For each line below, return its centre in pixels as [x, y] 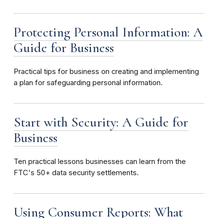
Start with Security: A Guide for [101, 122]
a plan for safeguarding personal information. [88, 83]
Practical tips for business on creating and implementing [106, 72]
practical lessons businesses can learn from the [107, 162]
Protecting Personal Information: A [108, 32]
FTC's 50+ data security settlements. [76, 173]
